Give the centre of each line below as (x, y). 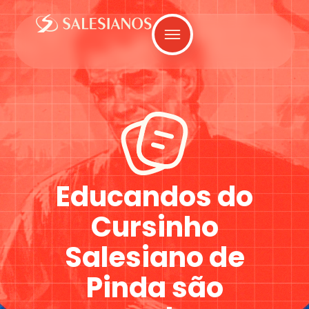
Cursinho (154, 227)
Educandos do (154, 196)
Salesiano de (154, 257)
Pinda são (154, 287)
